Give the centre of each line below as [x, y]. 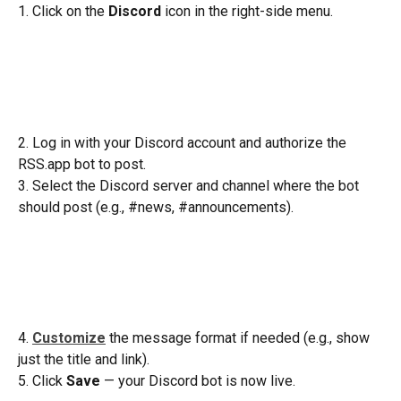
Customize [69, 337]
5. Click [42, 380]
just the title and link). [84, 359]
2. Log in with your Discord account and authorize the [184, 142]
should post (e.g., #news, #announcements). [156, 207]
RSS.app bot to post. [82, 164]
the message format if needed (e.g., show [239, 337]
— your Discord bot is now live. [198, 380]
